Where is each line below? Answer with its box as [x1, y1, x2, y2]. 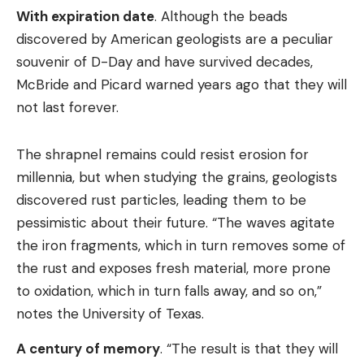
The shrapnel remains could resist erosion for [16, 145, 309, 163]
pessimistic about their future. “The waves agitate [16, 214, 335, 232]
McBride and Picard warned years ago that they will [16, 76, 347, 93]
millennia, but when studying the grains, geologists [16, 168, 337, 186]
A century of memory [16, 340, 160, 357]
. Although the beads [154, 7, 288, 25]
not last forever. [16, 98, 119, 116]
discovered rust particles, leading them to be [16, 191, 306, 209]
